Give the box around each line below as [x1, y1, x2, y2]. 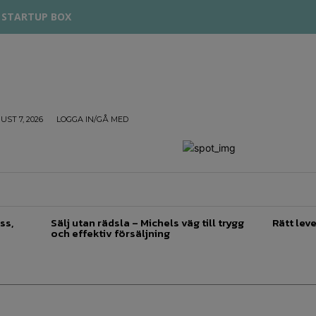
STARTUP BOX [1, 10, 71, 23]
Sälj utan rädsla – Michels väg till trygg [51, 214, 245, 231]
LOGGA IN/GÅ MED [56, 114, 128, 124]
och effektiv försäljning [51, 225, 171, 241]
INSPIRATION [222, 180, 291, 198]
